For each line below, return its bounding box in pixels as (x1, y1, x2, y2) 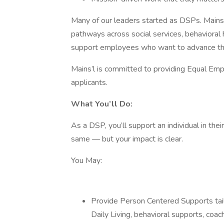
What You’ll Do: (71, 98, 132, 109)
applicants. (71, 77, 109, 88)
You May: (71, 155, 102, 166)
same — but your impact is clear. (71, 133, 183, 144)
